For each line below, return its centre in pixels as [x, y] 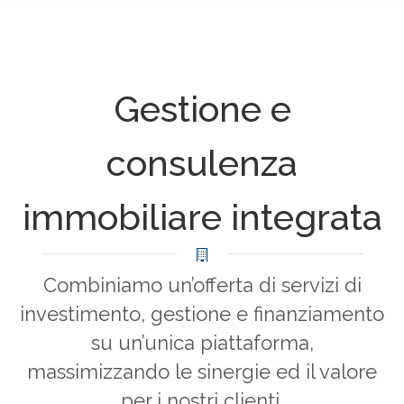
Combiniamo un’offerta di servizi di [202, 285]
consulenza [202, 163]
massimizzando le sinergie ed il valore [202, 372]
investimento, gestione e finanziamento [202, 314]
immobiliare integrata [202, 217]
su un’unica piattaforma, [202, 343]
